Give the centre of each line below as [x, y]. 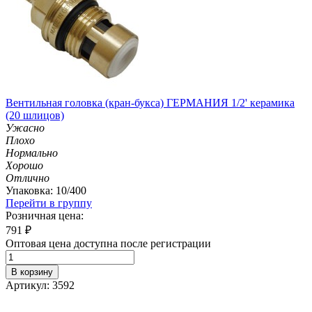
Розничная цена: [45, 215]
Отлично [28, 178]
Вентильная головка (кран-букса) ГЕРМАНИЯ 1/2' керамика [150, 102]
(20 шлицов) [35, 115]
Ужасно [25, 127]
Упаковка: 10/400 [46, 190]
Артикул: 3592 [40, 285]
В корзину [32, 272]
